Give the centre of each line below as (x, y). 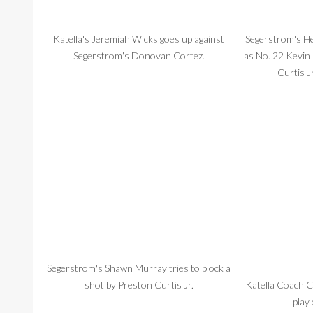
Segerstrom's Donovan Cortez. (139, 56)
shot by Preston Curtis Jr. (139, 284)
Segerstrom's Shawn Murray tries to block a (139, 268)
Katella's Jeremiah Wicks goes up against (139, 39)
